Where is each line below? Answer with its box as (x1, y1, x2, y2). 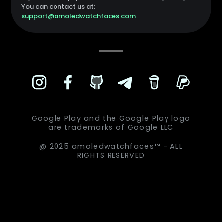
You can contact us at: (21, 2, 95, 11)
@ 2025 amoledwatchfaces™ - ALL (39, 141, 183, 151)
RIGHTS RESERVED (77, 150, 145, 160)
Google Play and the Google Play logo (31, 113, 191, 123)
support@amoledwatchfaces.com (21, 11, 136, 21)
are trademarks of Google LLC (48, 122, 174, 132)
